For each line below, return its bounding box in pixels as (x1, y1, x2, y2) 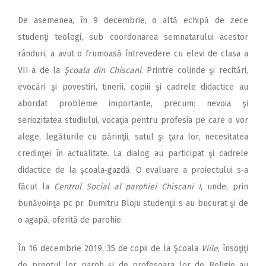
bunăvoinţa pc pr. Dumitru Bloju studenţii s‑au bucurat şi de (18, 198, 248, 208)
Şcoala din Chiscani (64, 65, 141, 75)
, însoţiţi (218, 243, 249, 254)
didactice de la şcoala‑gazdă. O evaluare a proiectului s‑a (18, 164, 248, 175)
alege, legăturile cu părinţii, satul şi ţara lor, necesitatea (18, 131, 248, 142)
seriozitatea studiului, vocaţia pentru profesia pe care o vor (18, 115, 248, 125)
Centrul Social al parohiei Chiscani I (53, 181, 201, 192)
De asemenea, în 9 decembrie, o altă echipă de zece (18, 15, 248, 26)
